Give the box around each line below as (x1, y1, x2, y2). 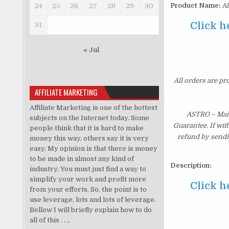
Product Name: (170, 2, 221, 10)
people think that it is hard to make (29, 124, 144, 132)
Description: (170, 162, 212, 170)
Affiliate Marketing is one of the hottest (29, 103, 157, 111)
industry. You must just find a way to (29, 165, 146, 173)
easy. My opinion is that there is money (29, 144, 157, 152)
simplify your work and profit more (29, 175, 146, 183)
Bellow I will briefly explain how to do (29, 205, 152, 214)
